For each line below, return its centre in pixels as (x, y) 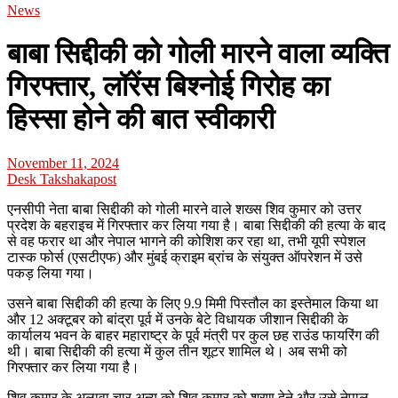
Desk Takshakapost (62, 179)
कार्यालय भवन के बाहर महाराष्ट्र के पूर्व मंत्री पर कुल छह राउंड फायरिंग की (193, 335)
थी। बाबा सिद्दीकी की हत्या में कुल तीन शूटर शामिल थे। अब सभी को (177, 351)
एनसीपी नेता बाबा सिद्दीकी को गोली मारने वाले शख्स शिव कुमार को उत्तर (184, 209)
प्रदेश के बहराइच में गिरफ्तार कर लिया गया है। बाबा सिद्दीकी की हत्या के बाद (196, 225)
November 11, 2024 (63, 163)
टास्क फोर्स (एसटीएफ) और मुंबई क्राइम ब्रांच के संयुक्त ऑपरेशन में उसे (185, 257)
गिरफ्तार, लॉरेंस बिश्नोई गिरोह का (168, 87)
